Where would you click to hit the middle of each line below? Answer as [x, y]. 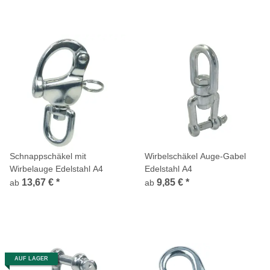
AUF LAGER [31, 258]
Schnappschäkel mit [48, 156]
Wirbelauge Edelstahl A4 [56, 168]
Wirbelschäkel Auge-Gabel [195, 156]
